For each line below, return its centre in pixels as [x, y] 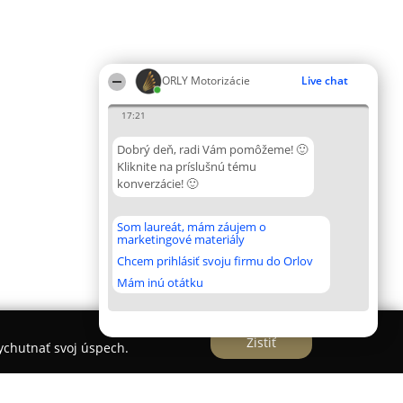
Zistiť [261, 342]
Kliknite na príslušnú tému [187, 166]
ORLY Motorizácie [206, 81]
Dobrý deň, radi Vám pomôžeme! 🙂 [212, 149]
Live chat [325, 81]
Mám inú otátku [160, 282]
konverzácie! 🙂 [157, 184]
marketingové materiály [181, 239]
